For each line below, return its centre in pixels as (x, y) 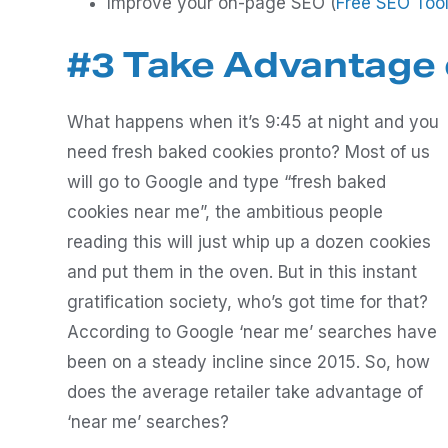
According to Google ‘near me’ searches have (252, 332)
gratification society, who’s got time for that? (247, 302)
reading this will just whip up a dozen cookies (249, 242)
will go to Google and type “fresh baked (226, 182)
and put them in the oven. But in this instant (242, 272)
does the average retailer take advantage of (245, 392)
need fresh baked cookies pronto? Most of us (248, 152)
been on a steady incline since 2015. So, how (248, 362)
